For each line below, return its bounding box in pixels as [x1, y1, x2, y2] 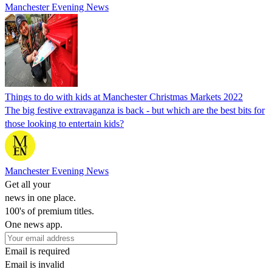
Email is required [5, 245, 70, 256]
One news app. [5, 219, 63, 229]
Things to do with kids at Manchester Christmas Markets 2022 [5, 91, 243, 102]
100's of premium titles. [5, 205, 94, 216]
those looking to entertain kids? [5, 118, 124, 129]
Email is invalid [5, 259, 64, 270]
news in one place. [5, 192, 76, 203]
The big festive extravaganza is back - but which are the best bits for [5, 104, 265, 115]
